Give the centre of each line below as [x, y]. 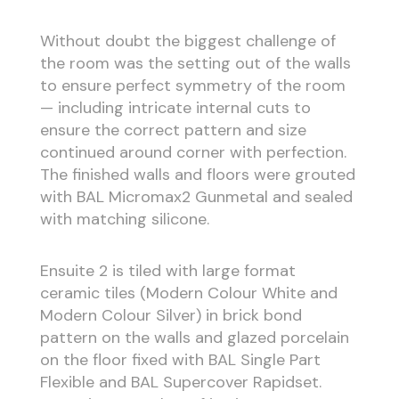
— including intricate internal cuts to [175, 107]
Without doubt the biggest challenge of [187, 41]
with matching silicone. [124, 219]
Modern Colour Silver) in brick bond [171, 315]
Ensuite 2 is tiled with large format [167, 270]
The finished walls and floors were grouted [197, 174]
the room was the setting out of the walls [195, 63]
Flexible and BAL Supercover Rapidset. [180, 382]
